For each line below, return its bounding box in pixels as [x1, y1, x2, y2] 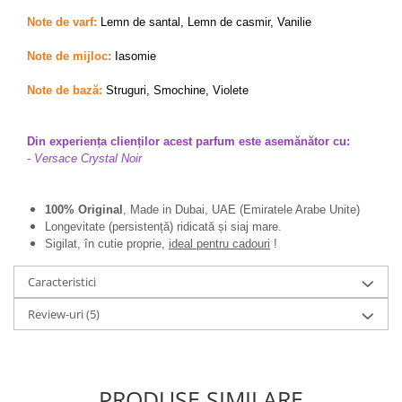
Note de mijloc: [27, 49, 111, 63]
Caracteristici [28, 274, 96, 290]
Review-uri [28, 306, 86, 322]
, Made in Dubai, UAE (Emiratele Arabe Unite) [123, 203, 360, 216]
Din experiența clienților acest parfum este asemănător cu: [27, 135, 350, 148]
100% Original [45, 203, 123, 216]
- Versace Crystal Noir [27, 152, 142, 165]
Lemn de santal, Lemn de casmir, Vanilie [97, 15, 311, 29]
